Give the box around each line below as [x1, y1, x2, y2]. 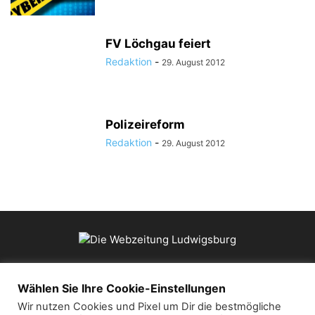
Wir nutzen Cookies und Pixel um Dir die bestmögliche [18, 300, 281, 313]
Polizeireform [105, 117, 185, 132]
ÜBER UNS [122, 274, 193, 291]
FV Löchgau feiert [105, 37, 211, 51]
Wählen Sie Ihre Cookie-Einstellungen [18, 281, 226, 295]
